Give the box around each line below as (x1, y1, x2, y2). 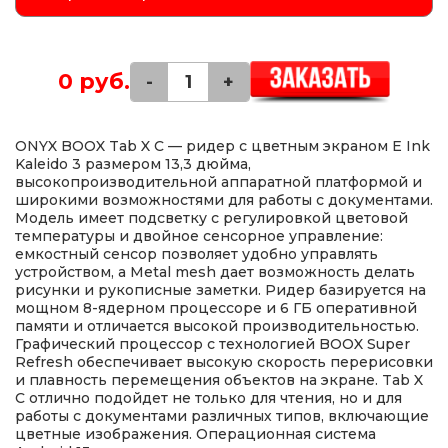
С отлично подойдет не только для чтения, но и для (15, 388, 402, 407)
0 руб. (58, 68, 130, 96)
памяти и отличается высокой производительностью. (15, 316, 419, 335)
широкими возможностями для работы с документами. (15, 190, 433, 209)
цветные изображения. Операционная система (15, 424, 376, 443)
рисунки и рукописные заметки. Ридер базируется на (15, 280, 426, 299)
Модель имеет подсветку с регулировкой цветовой (15, 208, 408, 227)
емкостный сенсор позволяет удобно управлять (15, 244, 378, 263)
